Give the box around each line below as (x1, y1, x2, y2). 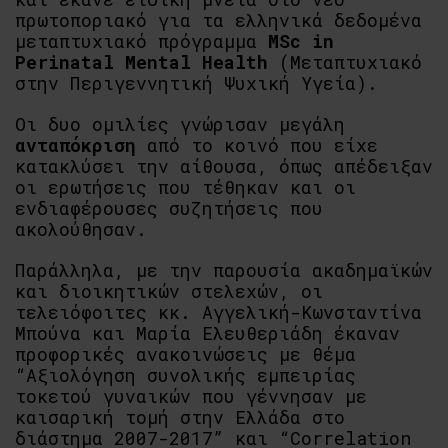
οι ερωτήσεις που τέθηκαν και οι (15, 175, 356, 199)
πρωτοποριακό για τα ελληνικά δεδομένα (15, 8, 422, 32)
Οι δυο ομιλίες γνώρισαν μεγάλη (15, 112, 345, 136)
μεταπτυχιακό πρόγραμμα (15, 29, 268, 53)
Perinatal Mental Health (15, 50, 268, 74)
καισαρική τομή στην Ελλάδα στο (15, 405, 345, 429)
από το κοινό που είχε (136, 133, 378, 157)
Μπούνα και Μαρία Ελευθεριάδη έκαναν (15, 321, 400, 345)
